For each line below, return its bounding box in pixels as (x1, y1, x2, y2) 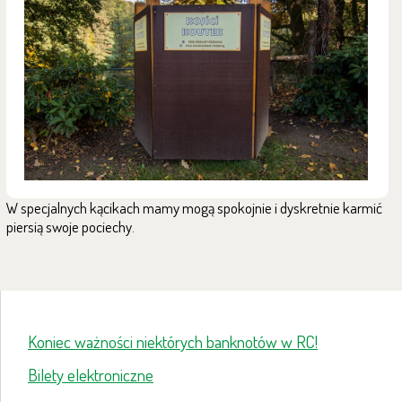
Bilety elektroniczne (28, 363, 153, 387)
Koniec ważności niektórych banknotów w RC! (28, 330, 318, 354)
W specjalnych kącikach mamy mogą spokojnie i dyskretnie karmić (6, 198, 382, 218)
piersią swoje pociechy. (6, 217, 135, 237)
